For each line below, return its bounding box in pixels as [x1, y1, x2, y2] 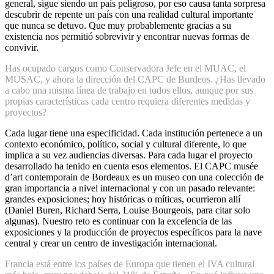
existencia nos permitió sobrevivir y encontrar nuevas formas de [5, 31, 250, 42]
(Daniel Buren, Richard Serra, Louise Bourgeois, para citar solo [5, 205, 250, 216]
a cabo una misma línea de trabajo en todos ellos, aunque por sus [5, 85, 253, 96]
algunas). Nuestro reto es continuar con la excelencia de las [5, 216, 232, 227]
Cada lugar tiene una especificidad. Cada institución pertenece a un [5, 128, 262, 139]
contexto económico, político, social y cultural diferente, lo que [5, 139, 246, 150]
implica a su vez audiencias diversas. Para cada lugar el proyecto [5, 150, 253, 161]
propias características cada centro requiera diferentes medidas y [5, 96, 250, 107]
